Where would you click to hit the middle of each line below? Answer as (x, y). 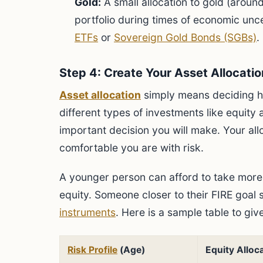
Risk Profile (92, 250)
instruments (87, 212)
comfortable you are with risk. (131, 148)
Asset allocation (100, 95)
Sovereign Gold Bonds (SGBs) (185, 37)
